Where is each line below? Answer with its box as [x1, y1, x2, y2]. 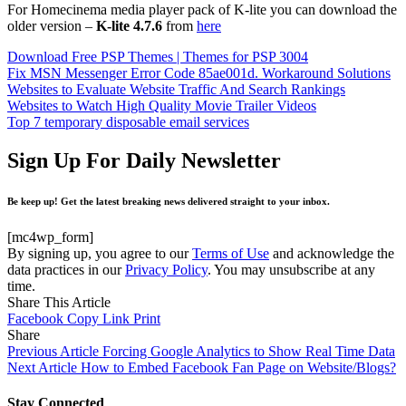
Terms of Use [192, 246, 269, 262]
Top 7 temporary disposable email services [7, 114, 249, 130]
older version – [7, 18, 96, 34]
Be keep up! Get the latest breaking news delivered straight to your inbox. [7, 196, 330, 208]
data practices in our [7, 262, 125, 278]
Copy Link [67, 311, 130, 327]
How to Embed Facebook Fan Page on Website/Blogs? [81, 360, 396, 376]
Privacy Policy [125, 262, 208, 278]
